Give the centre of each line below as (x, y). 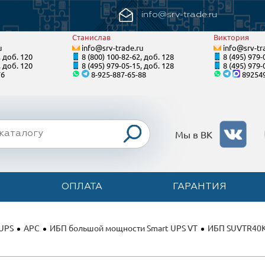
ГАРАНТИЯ (200, 187)
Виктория (231, 37)
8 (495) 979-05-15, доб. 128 (128, 65)
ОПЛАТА (82, 187)
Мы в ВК (195, 134)
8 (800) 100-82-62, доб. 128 (128, 56)
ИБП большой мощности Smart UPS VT (124, 228)
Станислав (91, 37)
